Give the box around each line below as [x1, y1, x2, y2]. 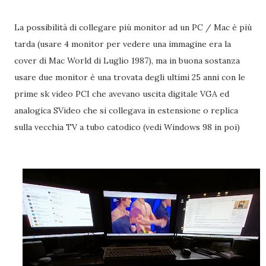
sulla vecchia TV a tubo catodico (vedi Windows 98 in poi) [14, 122, 240, 132]
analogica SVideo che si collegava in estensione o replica [14, 105, 238, 116]
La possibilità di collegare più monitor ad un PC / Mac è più [14, 22, 252, 33]
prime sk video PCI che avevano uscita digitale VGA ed [14, 88, 229, 99]
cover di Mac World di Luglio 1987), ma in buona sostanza [14, 55, 240, 66]
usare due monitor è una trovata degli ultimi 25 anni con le [14, 72, 245, 83]
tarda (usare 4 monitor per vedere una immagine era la [14, 39, 231, 49]
